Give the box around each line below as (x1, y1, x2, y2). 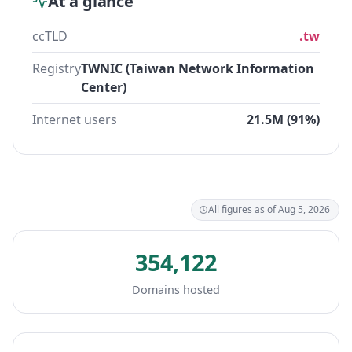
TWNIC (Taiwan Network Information (81, 60, 314, 77)
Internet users (32, 111, 117, 128)
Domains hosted (132, 282, 220, 297)
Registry (32, 60, 81, 77)
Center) (81, 79, 126, 96)
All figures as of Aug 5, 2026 (208, 203, 330, 216)
